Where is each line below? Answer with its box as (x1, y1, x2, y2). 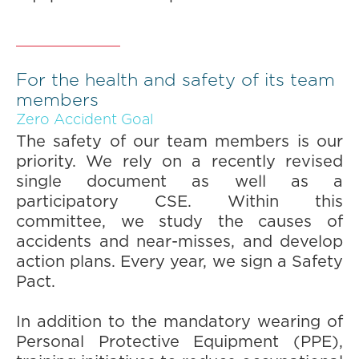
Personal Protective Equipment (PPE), (16, 334, 343, 350)
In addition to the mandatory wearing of (16, 314, 343, 330)
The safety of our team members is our (16, 134, 343, 150)
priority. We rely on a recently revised (16, 154, 343, 170)
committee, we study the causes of (16, 214, 343, 230)
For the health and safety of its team (16, 71, 335, 89)
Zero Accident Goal (16, 113, 153, 127)
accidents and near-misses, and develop (16, 234, 343, 250)
